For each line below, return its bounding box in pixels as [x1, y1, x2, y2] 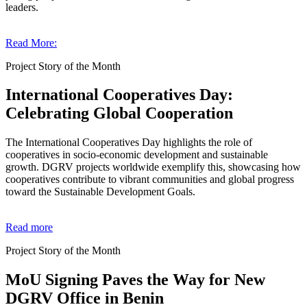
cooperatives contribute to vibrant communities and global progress [5, 173, 294, 186]
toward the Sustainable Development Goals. [5, 186, 195, 198]
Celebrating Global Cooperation [5, 104, 233, 123]
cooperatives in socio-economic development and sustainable [5, 149, 268, 161]
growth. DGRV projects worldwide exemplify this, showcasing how [5, 161, 301, 173]
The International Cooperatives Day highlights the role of [5, 136, 252, 149]
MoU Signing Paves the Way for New [5, 271, 265, 289]
